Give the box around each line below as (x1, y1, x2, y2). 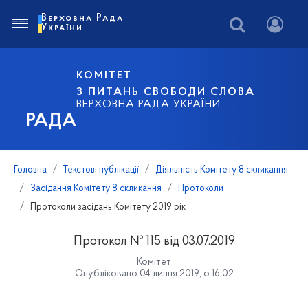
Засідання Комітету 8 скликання (30, 184, 162, 194)
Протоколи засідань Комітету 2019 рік (30, 202, 186, 212)
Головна (14, 165, 47, 175)
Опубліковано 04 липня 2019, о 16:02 (74, 269, 234, 279)
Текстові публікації (63, 165, 139, 175)
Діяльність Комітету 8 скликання (155, 165, 288, 175)
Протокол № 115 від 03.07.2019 (73, 235, 235, 248)
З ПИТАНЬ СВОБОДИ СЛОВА (76, 86, 256, 98)
